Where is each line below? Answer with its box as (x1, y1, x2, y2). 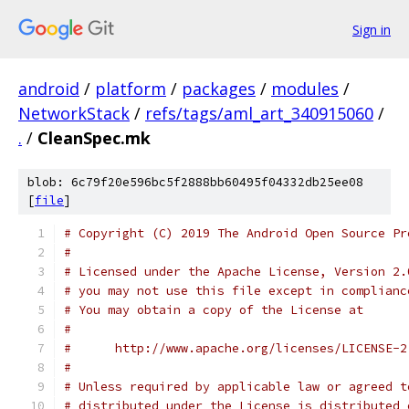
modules (271, 78, 339, 100)
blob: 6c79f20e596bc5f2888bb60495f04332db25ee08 (27, 174, 363, 190)
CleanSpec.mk (37, 127, 151, 149)
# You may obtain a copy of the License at (64, 302, 363, 318)
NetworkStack (18, 102, 130, 124)
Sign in (352, 20, 391, 38)
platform (95, 78, 166, 100)
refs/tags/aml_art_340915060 (145, 102, 373, 124)
